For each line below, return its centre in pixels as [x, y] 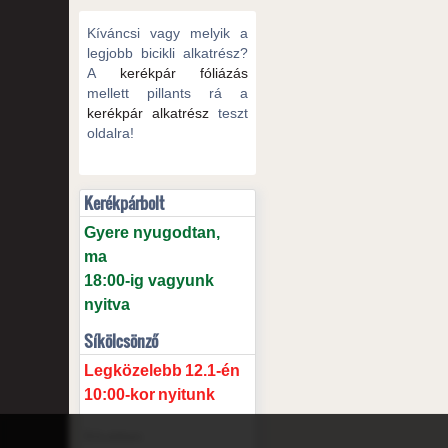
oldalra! [110, 132]
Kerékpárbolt [123, 202]
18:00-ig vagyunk [148, 280]
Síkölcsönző [120, 340]
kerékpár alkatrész [148, 112]
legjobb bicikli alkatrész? [167, 52]
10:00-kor [119, 394]
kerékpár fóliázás [184, 72]
